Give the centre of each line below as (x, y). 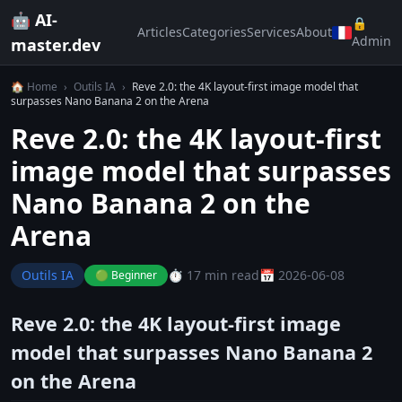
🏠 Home (34, 87)
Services (271, 32)
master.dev (56, 45)
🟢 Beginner (126, 275)
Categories (214, 32)
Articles (160, 32)
